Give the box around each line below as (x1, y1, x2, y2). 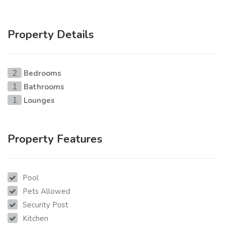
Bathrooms (24, 82, 64, 92)
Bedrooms (24, 68, 61, 79)
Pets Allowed (23, 186, 70, 197)
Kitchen (23, 213, 48, 224)
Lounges (24, 95, 55, 106)
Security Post (23, 200, 68, 210)
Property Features (8, 132, 102, 147)
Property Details (8, 27, 94, 43)
